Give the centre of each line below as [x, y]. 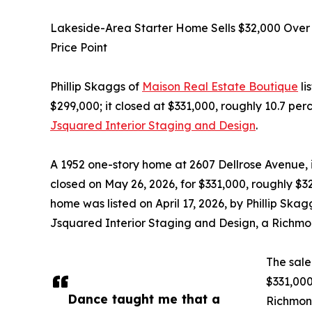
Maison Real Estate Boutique [220, 86]
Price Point [79, 47]
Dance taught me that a [144, 298]
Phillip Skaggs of [96, 86]
